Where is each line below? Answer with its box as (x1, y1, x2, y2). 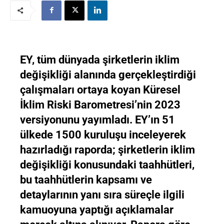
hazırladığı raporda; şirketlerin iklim (20, 143, 195, 156)
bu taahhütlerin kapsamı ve (20, 173, 152, 186)
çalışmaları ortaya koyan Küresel (20, 83, 180, 96)
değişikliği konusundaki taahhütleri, (20, 158, 194, 171)
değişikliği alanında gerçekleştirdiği (20, 68, 196, 81)
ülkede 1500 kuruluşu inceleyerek (20, 128, 186, 141)
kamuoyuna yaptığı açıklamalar (20, 203, 173, 216)
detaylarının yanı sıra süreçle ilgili (20, 188, 184, 201)
